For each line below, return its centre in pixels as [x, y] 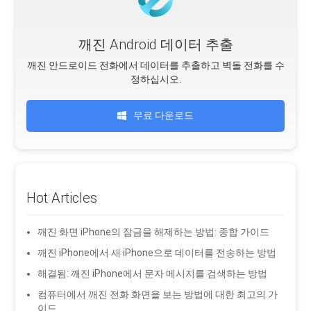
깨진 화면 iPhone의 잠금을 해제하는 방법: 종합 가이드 [154, 232]
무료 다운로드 [163, 116]
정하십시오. [155, 79]
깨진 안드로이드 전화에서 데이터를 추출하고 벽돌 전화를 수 [155, 66]
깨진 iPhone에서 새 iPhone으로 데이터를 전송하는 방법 [157, 253]
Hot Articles [62, 198]
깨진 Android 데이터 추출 [155, 45]
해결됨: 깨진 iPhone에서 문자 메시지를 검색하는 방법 [153, 274]
